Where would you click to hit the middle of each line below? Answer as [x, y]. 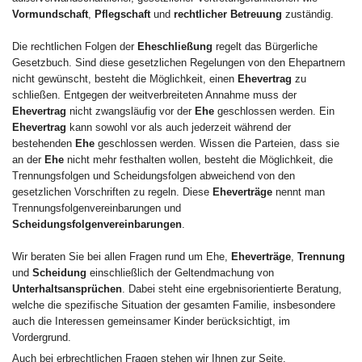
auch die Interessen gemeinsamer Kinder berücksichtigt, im [151, 321]
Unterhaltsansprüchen [67, 288]
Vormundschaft [50, 14]
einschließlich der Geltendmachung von [180, 272]
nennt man [299, 192]
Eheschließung [175, 46]
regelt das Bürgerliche [265, 46]
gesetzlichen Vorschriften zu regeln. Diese [112, 192]
